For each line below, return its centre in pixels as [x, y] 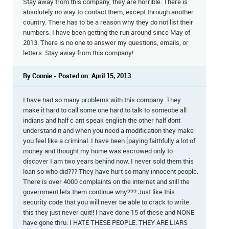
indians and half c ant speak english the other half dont [102, 120]
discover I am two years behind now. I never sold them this [108, 161]
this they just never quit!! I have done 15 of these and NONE [109, 212]
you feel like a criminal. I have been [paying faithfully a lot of [109, 141]
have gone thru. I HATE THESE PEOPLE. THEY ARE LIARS [105, 223]
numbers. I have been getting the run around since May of [107, 32]
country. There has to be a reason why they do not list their [108, 22]
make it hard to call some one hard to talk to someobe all [105, 110]
